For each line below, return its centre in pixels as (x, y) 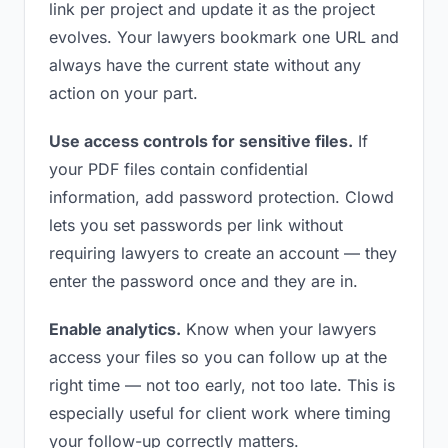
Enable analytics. (115, 329)
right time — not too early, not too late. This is (222, 385)
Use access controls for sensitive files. (201, 141)
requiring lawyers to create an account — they (223, 253)
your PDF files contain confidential (178, 169)
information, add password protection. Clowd (221, 197)
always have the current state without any (205, 65)
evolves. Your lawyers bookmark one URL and (224, 37)
